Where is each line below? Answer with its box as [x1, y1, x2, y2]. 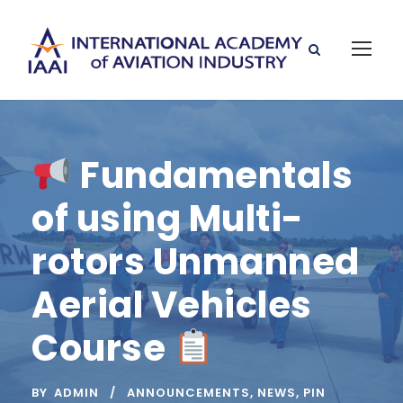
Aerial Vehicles [31, 279, 312, 330]
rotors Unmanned [31, 236, 360, 287]
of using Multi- [31, 193, 304, 244]
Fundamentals [72, 149, 354, 201]
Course [31, 322, 174, 373]
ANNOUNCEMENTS [127, 383, 250, 401]
